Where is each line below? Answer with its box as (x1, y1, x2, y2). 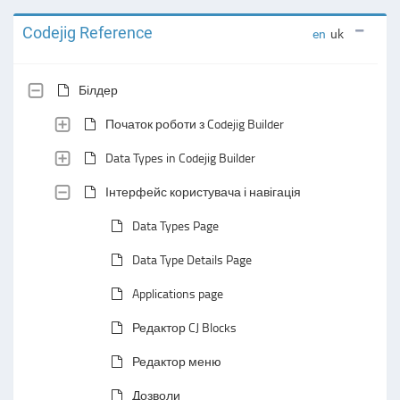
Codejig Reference (22, 23, 153, 42)
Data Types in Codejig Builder (105, 149, 255, 166)
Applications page (132, 285, 223, 302)
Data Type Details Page (132, 251, 252, 268)
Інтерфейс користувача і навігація (105, 183, 301, 200)
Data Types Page (132, 217, 219, 234)
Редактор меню (132, 353, 221, 370)
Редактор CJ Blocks (132, 319, 237, 336)
